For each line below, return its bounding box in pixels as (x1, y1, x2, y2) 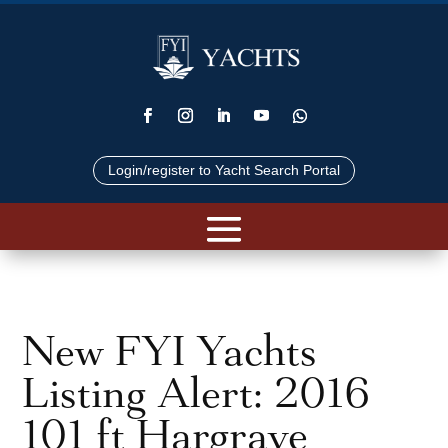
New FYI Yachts (22, 329, 318, 372)
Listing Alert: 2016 (22, 371, 371, 414)
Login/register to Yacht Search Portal (108, 161, 340, 178)
